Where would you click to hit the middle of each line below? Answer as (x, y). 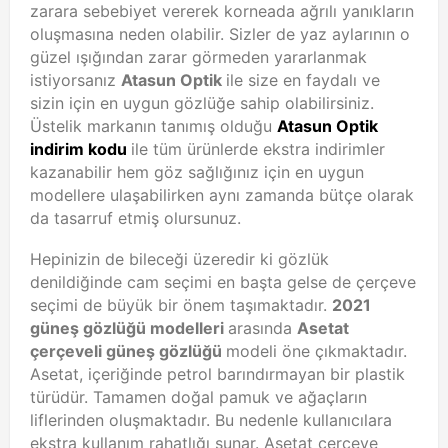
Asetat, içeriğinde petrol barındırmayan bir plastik (217, 374)
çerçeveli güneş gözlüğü (128, 351)
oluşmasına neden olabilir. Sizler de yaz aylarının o (220, 34)
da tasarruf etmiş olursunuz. (135, 218)
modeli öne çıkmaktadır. (316, 351)
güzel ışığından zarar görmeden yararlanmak (198, 57)
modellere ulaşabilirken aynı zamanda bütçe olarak (222, 195)
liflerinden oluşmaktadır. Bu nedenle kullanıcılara (211, 420)
